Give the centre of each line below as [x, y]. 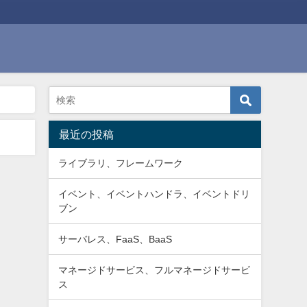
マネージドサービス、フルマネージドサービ [155, 270]
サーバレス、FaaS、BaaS [115, 239]
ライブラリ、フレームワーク [121, 163]
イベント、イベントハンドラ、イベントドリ [155, 194]
